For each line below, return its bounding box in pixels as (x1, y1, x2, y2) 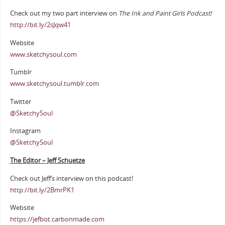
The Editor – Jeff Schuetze (10, 156, 85, 165)
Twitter (10, 97, 31, 106)
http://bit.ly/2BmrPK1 (10, 185, 74, 194)
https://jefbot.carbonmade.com (10, 215, 104, 224)
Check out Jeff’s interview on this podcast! (10, 174, 133, 183)
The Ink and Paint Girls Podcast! (118, 9, 211, 18)
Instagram (10, 127, 41, 136)
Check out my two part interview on (10, 9, 119, 18)
